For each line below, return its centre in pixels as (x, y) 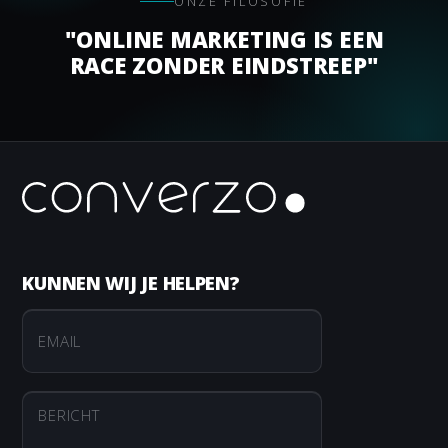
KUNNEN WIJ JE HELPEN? (131, 282)
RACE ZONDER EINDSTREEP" (224, 64)
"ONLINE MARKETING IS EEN (224, 38)
